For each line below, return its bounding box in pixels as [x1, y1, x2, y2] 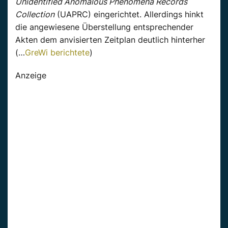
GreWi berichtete [25, 47, 90, 58]
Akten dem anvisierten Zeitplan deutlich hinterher [15, 35, 205, 45]
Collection [15, 9, 54, 20]
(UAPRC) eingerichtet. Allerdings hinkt [54, 9, 204, 20]
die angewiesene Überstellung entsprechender [15, 22, 193, 33]
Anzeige [15, 70, 46, 81]
